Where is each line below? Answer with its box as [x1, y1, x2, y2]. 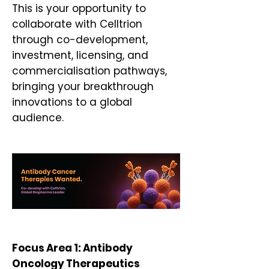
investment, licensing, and [12, 48, 148, 62]
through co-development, [12, 32, 148, 47]
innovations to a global [12, 95, 132, 109]
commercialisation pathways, [12, 64, 167, 78]
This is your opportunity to [12, 1, 146, 16]
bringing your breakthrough [12, 79, 154, 94]
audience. [12, 110, 64, 125]
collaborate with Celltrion [12, 17, 142, 31]
